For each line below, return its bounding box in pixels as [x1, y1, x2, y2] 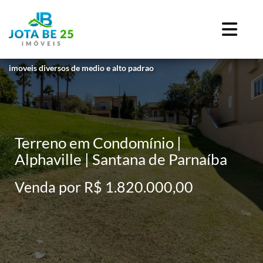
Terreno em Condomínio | [15, 133, 181, 152]
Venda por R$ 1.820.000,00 [15, 177, 193, 195]
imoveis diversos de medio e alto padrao [9, 63, 154, 73]
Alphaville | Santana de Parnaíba [15, 149, 227, 168]
